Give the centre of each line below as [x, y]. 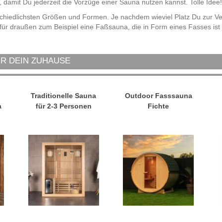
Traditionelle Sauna [64, 96]
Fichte [159, 106]
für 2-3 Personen [63, 106]
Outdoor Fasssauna [158, 96]
